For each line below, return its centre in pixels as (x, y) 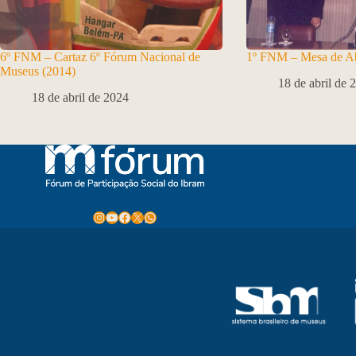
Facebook (142, 216)
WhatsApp (170, 216)
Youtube (126, 216)
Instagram (116, 216)
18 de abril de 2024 (80, 98)
